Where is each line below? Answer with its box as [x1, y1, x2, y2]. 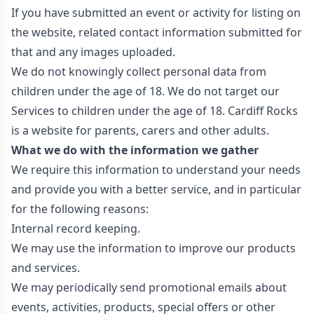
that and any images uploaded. [11, 44, 175, 60]
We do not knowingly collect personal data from [11, 64, 266, 79]
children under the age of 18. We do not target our [11, 83, 280, 99]
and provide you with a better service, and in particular [11, 182, 301, 197]
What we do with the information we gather [11, 142, 259, 158]
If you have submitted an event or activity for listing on [11, 5, 301, 20]
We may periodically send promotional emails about [11, 280, 287, 295]
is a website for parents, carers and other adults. [11, 123, 269, 138]
